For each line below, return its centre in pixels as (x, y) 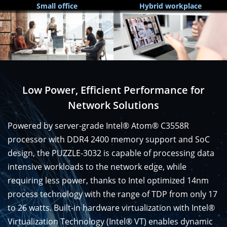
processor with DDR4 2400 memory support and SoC (109, 140)
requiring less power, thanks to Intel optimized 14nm (108, 181)
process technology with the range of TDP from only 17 (112, 194)
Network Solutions (113, 105)
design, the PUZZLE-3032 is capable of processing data (111, 153)
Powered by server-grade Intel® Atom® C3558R (98, 126)
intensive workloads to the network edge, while (97, 167)
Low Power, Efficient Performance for (113, 90)
